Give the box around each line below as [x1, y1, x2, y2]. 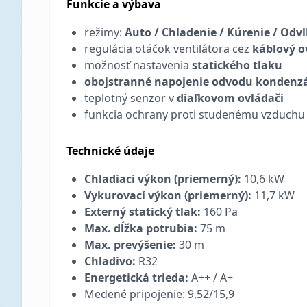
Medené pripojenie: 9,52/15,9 [84, 286, 234, 302]
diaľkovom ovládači [177, 90, 284, 106]
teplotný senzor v [84, 90, 177, 106]
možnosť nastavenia [84, 58, 192, 73]
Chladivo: [84, 254, 136, 269]
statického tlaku [192, 58, 282, 73]
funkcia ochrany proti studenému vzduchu [84, 107, 305, 122]
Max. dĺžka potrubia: [84, 221, 197, 236]
